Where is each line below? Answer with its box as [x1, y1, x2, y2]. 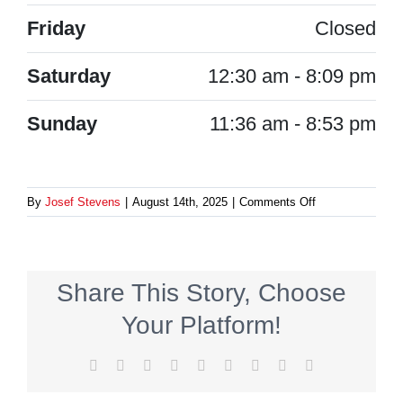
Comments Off [239, 195, 316, 210]
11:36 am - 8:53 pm [210, 112, 376, 136]
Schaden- [315, 213, 364, 228]
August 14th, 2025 [132, 195, 228, 210]
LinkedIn [178, 356, 230, 372]
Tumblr [232, 356, 273, 372]
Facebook [97, 356, 153, 372]
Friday [27, 17, 85, 40]
